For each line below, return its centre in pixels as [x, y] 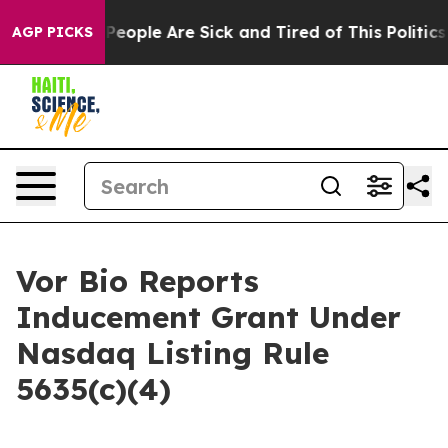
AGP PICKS [52, 32]
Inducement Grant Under [208, 317]
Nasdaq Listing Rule [172, 353]
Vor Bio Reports [137, 281]
